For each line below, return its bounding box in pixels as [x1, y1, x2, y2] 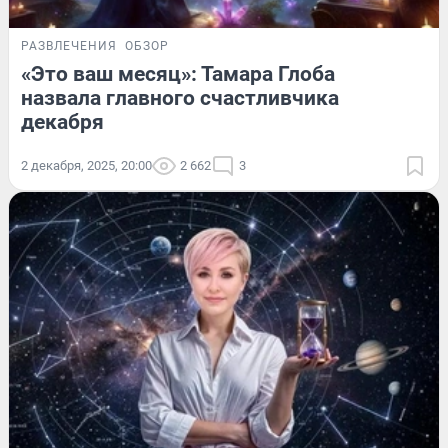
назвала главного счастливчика [21, 86, 339, 111]
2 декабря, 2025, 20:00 [21, 158, 152, 174]
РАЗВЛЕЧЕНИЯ [21, 39, 117, 54]
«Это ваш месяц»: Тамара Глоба [21, 62, 335, 87]
